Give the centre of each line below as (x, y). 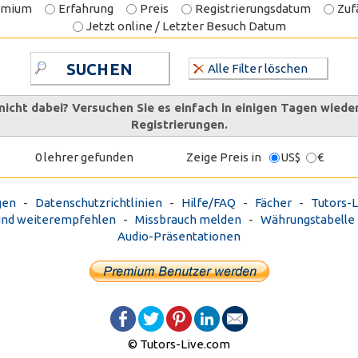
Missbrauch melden (188, 219)
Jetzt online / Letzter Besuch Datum (185, 26)
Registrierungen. (179, 124)
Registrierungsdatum (251, 8)
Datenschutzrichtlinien (99, 203)
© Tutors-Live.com (179, 344)
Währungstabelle (308, 219)
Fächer (273, 203)
